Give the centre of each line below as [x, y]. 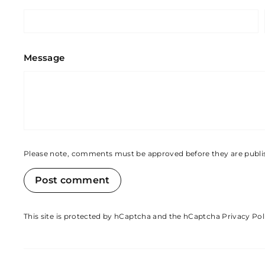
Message [44, 58]
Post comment [72, 180]
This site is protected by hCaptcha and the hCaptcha [123, 216]
